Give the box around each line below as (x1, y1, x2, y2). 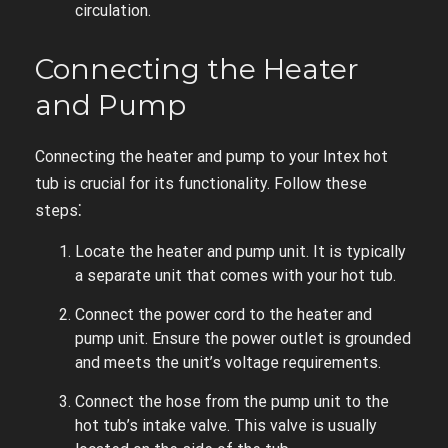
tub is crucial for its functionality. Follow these (35, 173, 367, 193)
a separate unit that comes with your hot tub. (75, 265, 396, 285)
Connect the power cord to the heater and (75, 304, 372, 324)
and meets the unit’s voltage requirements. (75, 352, 381, 372)
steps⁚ (35, 200, 82, 220)
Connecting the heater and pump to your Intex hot (35, 146, 388, 166)
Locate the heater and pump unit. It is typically (75, 241, 406, 261)
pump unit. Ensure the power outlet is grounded (75, 328, 411, 348)
